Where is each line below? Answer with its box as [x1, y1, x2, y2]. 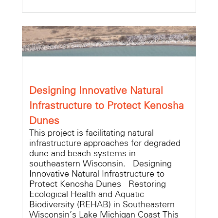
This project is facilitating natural [29, 127, 154, 139]
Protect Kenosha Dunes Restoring [29, 179, 166, 190]
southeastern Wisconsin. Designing [29, 158, 172, 169]
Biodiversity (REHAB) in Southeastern [29, 199, 175, 210]
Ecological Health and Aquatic [29, 189, 144, 200]
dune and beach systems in [29, 148, 136, 159]
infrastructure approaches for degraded [29, 138, 181, 149]
